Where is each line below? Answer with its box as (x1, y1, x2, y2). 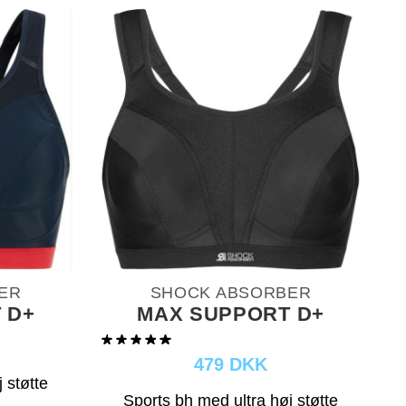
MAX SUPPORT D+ (137, 302, 324, 325)
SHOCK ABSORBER (150, 283, 312, 302)
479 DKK (194, 353, 268, 374)
